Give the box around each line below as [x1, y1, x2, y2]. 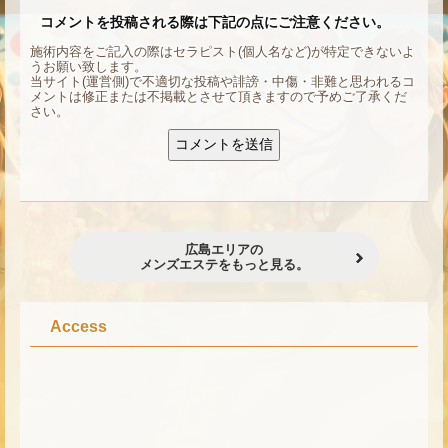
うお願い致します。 [30, 59, 147, 75]
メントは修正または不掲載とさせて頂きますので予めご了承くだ [30, 89, 407, 105]
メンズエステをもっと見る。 [139, 257, 309, 273]
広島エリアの [185, 242, 263, 258]
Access [50, 318, 107, 336]
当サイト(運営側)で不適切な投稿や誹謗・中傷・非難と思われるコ [30, 74, 415, 90]
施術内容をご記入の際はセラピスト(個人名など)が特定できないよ [30, 44, 415, 60]
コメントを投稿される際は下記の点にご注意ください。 [40, 14, 390, 31]
